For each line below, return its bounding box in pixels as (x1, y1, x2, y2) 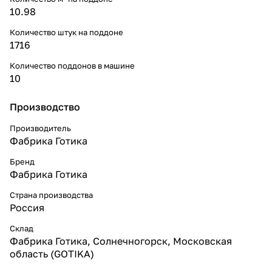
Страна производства (10, 189, 93, 200)
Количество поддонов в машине (10, 60, 135, 70)
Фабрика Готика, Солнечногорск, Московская (10, 234, 232, 247)
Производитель (10, 123, 71, 133)
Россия (10, 201, 44, 214)
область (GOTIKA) (10, 247, 94, 260)
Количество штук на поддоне (10, 27, 123, 37)
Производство (10, 100, 80, 113)
